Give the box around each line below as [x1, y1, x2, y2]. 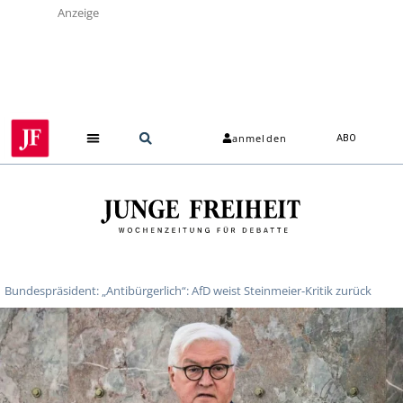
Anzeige [58, 4, 99, 21]
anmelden [232, 131, 287, 146]
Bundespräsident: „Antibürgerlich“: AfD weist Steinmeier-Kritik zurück [4, 282, 372, 299]
